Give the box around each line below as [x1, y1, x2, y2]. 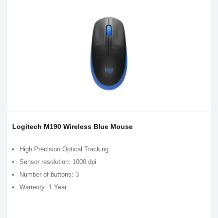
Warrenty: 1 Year [19, 183, 67, 191]
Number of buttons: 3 [19, 171, 79, 178]
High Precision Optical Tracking [19, 145, 109, 153]
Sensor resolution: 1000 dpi [19, 158, 96, 165]
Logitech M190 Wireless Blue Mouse [12, 123, 133, 130]
